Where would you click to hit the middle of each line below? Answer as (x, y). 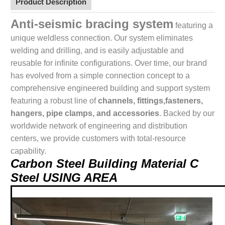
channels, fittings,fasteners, (150, 101)
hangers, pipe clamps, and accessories (85, 113)
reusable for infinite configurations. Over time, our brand (109, 63)
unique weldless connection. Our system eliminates (102, 38)
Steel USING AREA (64, 178)
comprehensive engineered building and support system (110, 88)
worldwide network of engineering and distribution (99, 126)
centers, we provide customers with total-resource (98, 138)
